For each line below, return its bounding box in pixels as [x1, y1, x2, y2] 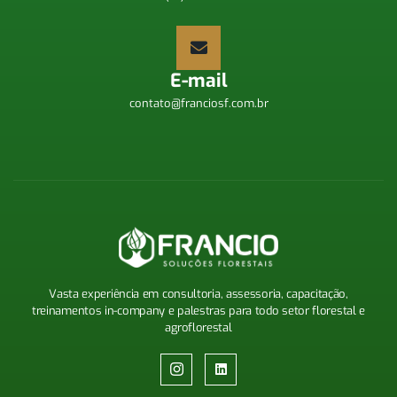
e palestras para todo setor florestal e [165, 303, 366, 319]
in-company [105, 303, 166, 319]
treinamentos [31, 303, 105, 319]
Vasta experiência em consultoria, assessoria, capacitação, [49, 286, 348, 302]
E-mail [169, 68, 228, 93]
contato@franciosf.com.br [128, 96, 269, 111]
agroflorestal [165, 320, 232, 336]
